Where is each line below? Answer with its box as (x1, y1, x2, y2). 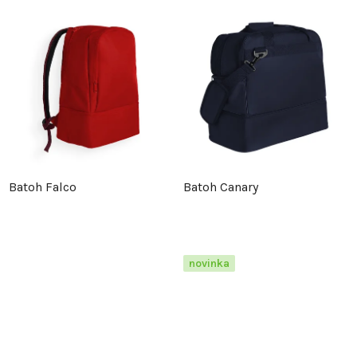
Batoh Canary (183, 179, 258, 195)
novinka (189, 257, 229, 271)
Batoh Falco (9, 179, 76, 195)
